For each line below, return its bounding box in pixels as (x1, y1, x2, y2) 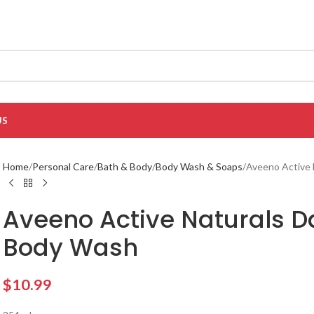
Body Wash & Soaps (156, 161, 243, 172)
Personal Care (32, 161, 95, 172)
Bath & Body (97, 161, 153, 172)
